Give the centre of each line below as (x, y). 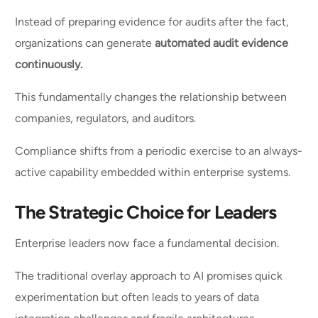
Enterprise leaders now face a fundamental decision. (149, 243)
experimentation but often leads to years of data (137, 297)
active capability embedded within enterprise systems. (154, 172)
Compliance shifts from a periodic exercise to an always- (159, 151)
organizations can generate (85, 43)
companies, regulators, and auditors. (107, 119)
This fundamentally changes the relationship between (151, 97)
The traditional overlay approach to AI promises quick (149, 276)
